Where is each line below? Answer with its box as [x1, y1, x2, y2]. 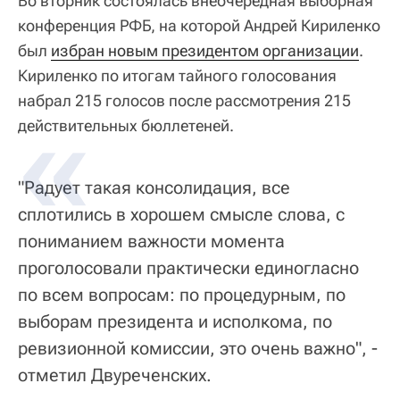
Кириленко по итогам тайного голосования [18, 66, 337, 86]
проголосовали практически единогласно [18, 257, 359, 279]
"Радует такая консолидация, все [18, 177, 290, 199]
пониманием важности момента [18, 230, 285, 253]
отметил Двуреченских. [18, 364, 212, 387]
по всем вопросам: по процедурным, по [18, 284, 346, 306]
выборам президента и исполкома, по [18, 311, 332, 333]
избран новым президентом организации [51, 41, 359, 61]
